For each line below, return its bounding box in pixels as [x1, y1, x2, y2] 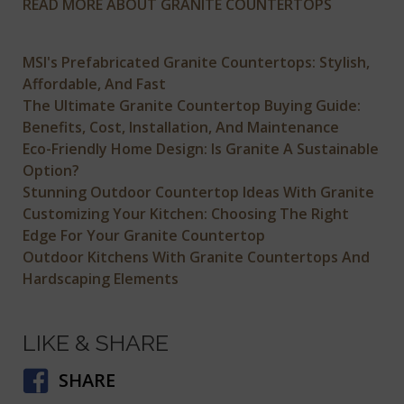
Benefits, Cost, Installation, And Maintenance [23, 116, 340, 137]
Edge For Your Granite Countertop [23, 225, 266, 245]
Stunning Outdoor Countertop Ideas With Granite [23, 181, 375, 202]
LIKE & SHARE [23, 329, 170, 357]
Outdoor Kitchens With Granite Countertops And [23, 246, 371, 267]
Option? [23, 160, 80, 180]
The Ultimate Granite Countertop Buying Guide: [23, 95, 362, 115]
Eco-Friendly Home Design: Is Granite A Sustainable [23, 138, 380, 159]
